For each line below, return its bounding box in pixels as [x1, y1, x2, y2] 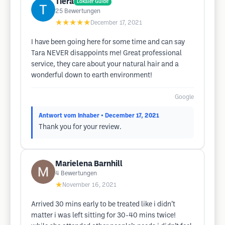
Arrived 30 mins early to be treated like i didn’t [31, 201, 175, 208]
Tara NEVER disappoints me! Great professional [31, 50, 182, 57]
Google [175, 94, 194, 100]
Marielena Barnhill [55, 160, 123, 168]
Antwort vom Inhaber [39, 113, 99, 119]
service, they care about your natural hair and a [31, 61, 179, 68]
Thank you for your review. [39, 124, 122, 131]
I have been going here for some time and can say [31, 39, 185, 46]
